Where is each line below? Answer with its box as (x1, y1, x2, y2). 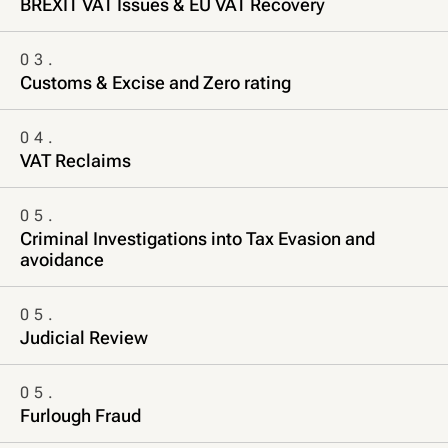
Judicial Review (20, 326, 148, 348)
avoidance (20, 248, 104, 270)
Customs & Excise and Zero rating (20, 71, 291, 93)
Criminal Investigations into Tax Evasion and (20, 227, 375, 249)
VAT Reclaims (20, 149, 131, 171)
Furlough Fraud (20, 404, 141, 426)
